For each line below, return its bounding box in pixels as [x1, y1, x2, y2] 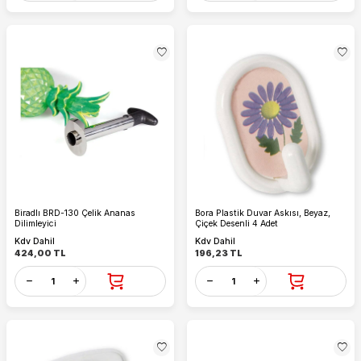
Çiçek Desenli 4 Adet [195, 218, 278, 230]
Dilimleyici [15, 218, 56, 230]
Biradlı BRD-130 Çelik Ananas [15, 208, 135, 219]
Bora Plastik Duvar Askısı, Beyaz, [195, 208, 330, 219]
